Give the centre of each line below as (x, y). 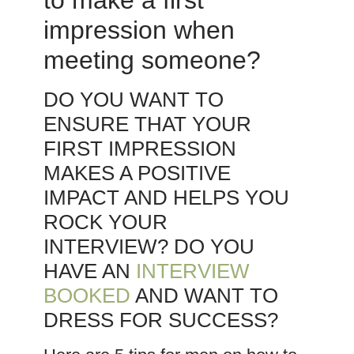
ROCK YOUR (105, 222)
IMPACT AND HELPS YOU (166, 198)
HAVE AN (89, 271)
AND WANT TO (204, 296)
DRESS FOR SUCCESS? (160, 320)
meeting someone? (152, 60)
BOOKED (87, 296)
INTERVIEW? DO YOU (149, 247)
